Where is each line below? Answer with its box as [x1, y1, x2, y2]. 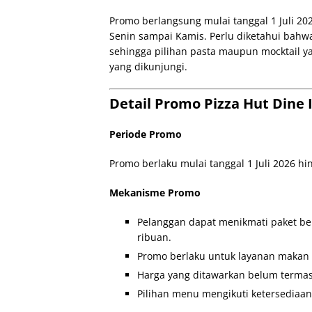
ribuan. [137, 231, 171, 244]
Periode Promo [109, 127, 182, 141]
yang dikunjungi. [109, 60, 187, 73]
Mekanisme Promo [109, 186, 201, 199]
